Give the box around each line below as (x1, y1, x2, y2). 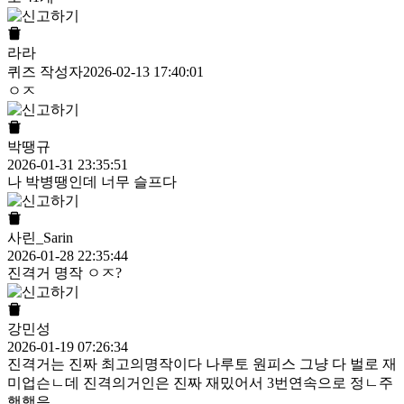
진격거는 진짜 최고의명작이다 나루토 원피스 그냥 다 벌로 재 (7, 356, 397, 372)
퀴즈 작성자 (7, 64, 83, 80)
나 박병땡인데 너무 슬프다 (7, 174, 177, 190)
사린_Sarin (7, 230, 73, 246)
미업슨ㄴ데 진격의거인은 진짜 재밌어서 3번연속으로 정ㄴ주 (7, 375, 393, 391)
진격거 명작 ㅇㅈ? (7, 265, 122, 281)
